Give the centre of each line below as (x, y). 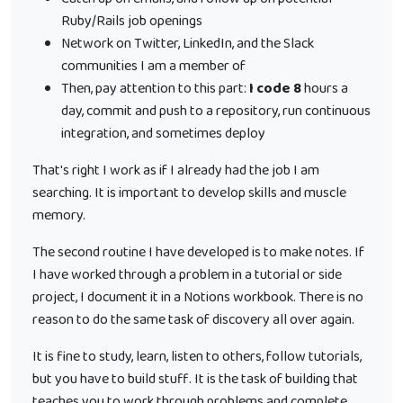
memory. (59, 215)
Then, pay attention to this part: (155, 89)
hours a (325, 89)
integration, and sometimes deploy (163, 134)
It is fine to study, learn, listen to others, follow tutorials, (197, 357)
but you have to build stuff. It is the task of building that (195, 379)
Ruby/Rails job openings (132, 21)
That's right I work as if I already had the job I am (176, 170)
